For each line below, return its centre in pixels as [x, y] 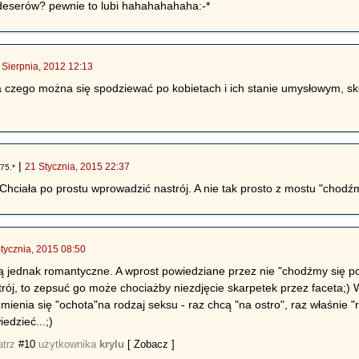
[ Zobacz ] [151, 344]
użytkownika [68, 344]
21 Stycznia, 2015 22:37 [78, 166]
